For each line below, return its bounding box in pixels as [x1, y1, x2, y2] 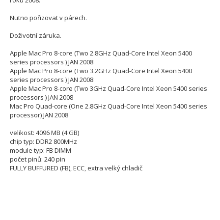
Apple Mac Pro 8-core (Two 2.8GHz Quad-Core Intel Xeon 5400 [10, 49, 192, 58]
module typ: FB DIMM [10, 146, 71, 155]
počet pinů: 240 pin [10, 155, 65, 164]
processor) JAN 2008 [10, 110, 68, 120]
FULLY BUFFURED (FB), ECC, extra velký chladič [10, 164, 142, 173]
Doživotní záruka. [10, 31, 61, 40]
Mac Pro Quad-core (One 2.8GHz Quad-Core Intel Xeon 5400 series [10, 102, 207, 111]
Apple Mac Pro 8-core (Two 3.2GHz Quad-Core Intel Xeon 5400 [10, 66, 192, 76]
